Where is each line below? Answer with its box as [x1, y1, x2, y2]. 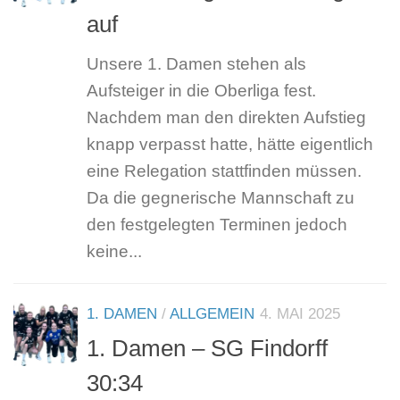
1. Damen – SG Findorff [87, 335, 328, 362]
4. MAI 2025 [260, 305, 340, 323]
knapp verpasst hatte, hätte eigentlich [87, 135, 373, 154]
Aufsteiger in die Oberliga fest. [87, 81, 316, 101]
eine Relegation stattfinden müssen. [87, 162, 362, 181]
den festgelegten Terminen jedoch [87, 215, 347, 235]
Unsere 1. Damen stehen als [87, 54, 306, 74]
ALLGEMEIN [170, 305, 254, 323]
